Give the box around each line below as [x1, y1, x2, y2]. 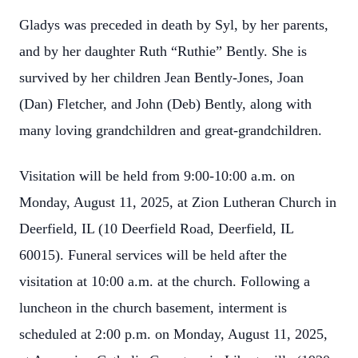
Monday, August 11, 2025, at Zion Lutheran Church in [19, 194, 336, 210]
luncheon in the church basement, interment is [19, 300, 287, 316]
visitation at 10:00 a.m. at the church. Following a [19, 273, 310, 289]
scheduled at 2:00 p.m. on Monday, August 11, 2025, [19, 326, 328, 342]
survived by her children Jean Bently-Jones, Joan [19, 70, 304, 86]
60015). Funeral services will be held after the [19, 247, 287, 263]
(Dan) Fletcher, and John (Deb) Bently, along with [19, 96, 312, 112]
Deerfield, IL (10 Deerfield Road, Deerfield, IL [19, 221, 293, 237]
